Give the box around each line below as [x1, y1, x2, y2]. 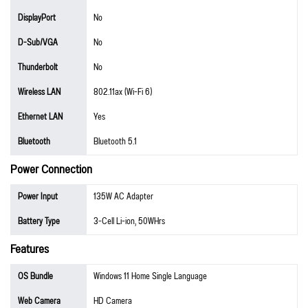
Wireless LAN [18, 83, 60, 101]
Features [10, 237, 49, 261]
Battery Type [18, 212, 60, 230]
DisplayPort [18, 9, 56, 27]
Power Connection [10, 157, 92, 181]
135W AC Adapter [93, 188, 153, 206]
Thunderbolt [18, 58, 58, 76]
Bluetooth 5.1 [93, 133, 137, 151]
